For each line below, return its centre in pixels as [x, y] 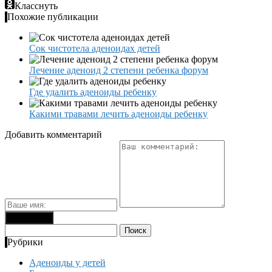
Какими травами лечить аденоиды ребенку [118, 114]
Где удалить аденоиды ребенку [93, 92]
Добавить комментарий [53, 134]
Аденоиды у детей [67, 262]
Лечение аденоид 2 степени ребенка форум [119, 70]
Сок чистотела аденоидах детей [95, 48]
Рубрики [25, 242]
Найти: [19, 228]
